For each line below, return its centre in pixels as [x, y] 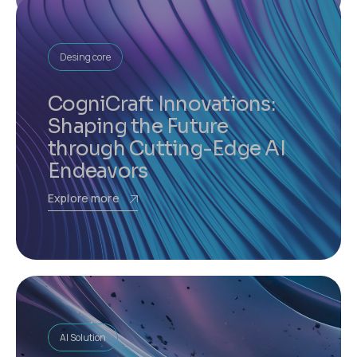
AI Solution [83, 337]
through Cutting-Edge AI [167, 149]
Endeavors [98, 171]
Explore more [84, 198]
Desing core [85, 57]
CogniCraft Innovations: [161, 104]
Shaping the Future [138, 126]
